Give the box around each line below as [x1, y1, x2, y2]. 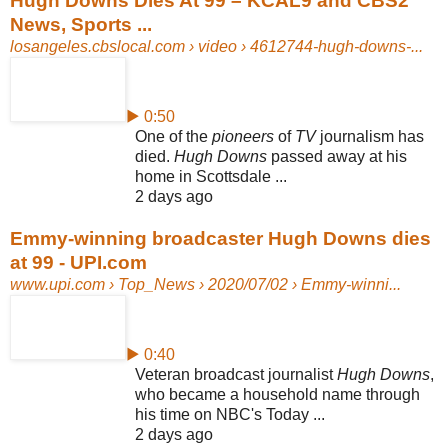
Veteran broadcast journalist [135, 365, 337, 383]
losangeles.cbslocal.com [10, 37, 185, 55]
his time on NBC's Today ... [135, 405, 325, 423]
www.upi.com [10, 275, 105, 293]
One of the [135, 127, 212, 145]
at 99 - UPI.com [10, 251, 147, 273]
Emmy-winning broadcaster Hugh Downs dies [10, 227, 431, 249]
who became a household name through [135, 385, 420, 403]
